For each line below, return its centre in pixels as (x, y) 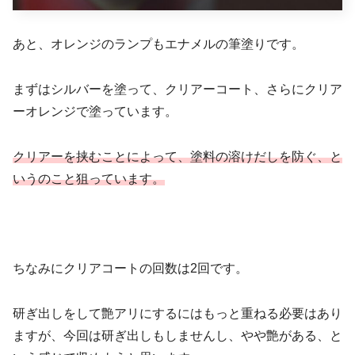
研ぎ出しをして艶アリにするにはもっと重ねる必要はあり (177, 313)
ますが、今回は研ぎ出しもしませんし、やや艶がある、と (177, 335)
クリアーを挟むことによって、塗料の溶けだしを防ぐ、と (177, 156)
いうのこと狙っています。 (89, 178)
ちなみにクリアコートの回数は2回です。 (130, 269)
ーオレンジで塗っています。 (95, 111)
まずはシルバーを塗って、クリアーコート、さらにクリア (177, 89)
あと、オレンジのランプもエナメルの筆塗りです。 (158, 44)
